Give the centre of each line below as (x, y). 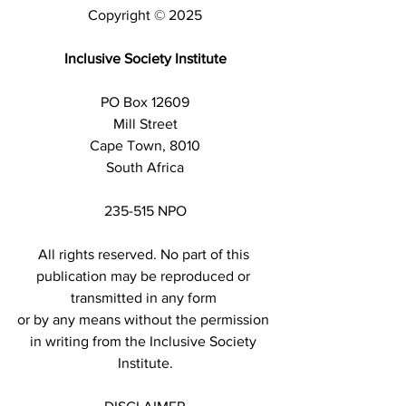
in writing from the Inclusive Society (145, 341)
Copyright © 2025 (145, 14)
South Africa (145, 167)
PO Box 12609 (145, 101)
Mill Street (145, 123)
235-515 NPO (145, 210)
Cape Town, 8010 (145, 145)
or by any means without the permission (145, 319)
